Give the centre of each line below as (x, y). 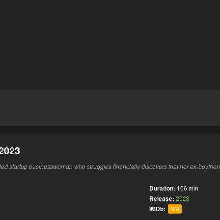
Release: (163, 198)
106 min (188, 188)
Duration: (162, 188)
